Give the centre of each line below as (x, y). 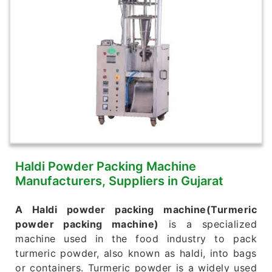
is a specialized (208, 224)
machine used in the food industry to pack (136, 239)
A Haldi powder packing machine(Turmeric (136, 210)
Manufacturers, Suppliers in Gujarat (119, 181)
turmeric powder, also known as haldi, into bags (136, 253)
